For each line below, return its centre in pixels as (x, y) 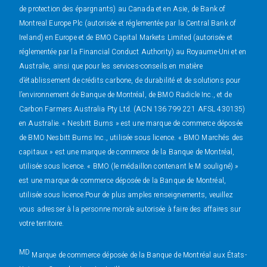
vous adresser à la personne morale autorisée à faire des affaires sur (130, 209)
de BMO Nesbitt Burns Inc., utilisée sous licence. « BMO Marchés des (131, 138)
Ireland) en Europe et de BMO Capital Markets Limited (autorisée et (126, 38)
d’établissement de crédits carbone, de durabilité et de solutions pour (130, 80)
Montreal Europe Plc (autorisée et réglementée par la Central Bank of (128, 23)
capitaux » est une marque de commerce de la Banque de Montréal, (127, 152)
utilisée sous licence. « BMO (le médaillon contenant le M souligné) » (129, 166)
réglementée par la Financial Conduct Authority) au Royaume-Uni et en (133, 52)
